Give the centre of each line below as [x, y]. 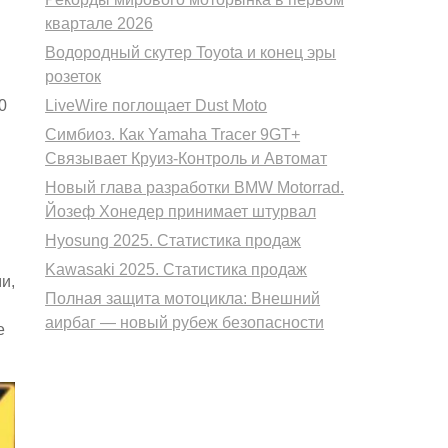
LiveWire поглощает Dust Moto [156, 106]
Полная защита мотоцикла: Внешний [183, 299]
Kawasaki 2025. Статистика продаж [176, 270]
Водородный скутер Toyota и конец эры [191, 53]
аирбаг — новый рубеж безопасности [185, 323]
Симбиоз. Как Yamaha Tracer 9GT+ [173, 135]
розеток [73, 77]
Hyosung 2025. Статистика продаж [173, 241]
